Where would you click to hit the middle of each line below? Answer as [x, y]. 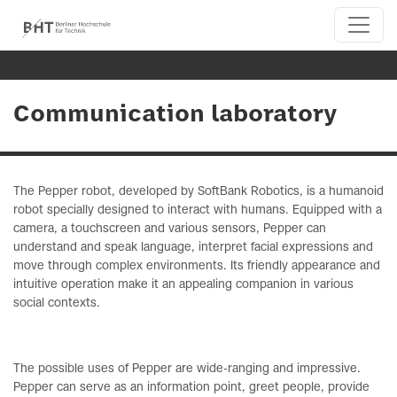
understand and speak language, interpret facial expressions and [193, 248]
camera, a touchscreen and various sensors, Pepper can [170, 229]
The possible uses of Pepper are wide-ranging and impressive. [187, 369]
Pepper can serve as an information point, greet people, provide [191, 388]
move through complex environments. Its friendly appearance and [197, 266]
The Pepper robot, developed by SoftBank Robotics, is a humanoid [198, 192]
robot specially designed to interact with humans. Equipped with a [198, 210]
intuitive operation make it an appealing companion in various [183, 285]
